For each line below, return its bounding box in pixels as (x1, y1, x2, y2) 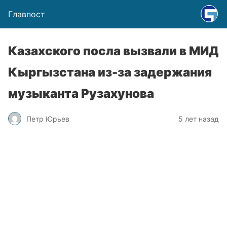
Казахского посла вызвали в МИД (8, 44, 219, 58)
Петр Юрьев (26, 114, 69, 123)
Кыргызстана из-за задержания (8, 65, 212, 80)
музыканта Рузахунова (8, 86, 154, 101)
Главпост (8, 9, 45, 19)
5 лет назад (178, 114, 219, 123)
